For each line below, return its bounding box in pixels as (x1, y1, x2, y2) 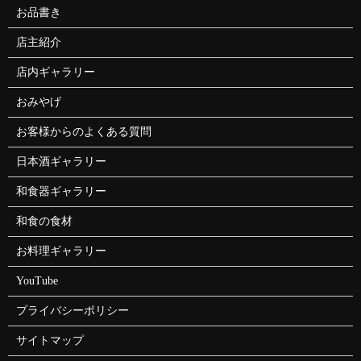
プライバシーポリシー (15, 305, 129, 317)
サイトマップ (15, 334, 84, 347)
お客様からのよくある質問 (15, 126, 151, 139)
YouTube (15, 275, 58, 288)
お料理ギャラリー (15, 245, 106, 258)
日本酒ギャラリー (15, 156, 106, 168)
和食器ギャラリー (15, 185, 106, 198)
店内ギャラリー (15, 66, 95, 79)
